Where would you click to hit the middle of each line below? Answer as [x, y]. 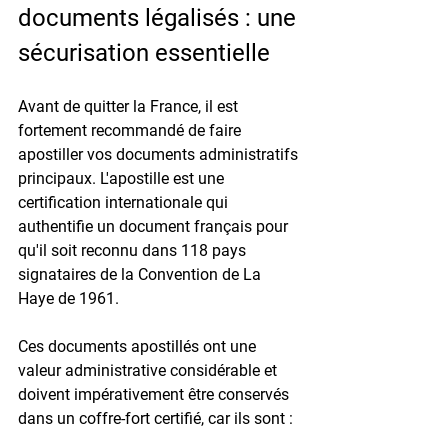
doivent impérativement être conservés [155, 394]
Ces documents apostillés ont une [139, 346]
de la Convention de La [180, 274]
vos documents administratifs [192, 154]
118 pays [215, 250]
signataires [57, 274]
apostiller [50, 154]
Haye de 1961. [68, 298]
